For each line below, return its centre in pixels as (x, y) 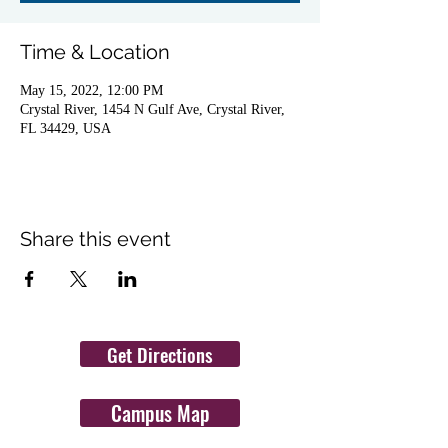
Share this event (95, 239)
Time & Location (95, 52)
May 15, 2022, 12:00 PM (91, 90)
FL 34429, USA (65, 128)
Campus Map (160, 413)
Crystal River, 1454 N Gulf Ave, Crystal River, (152, 109)
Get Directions (160, 354)
